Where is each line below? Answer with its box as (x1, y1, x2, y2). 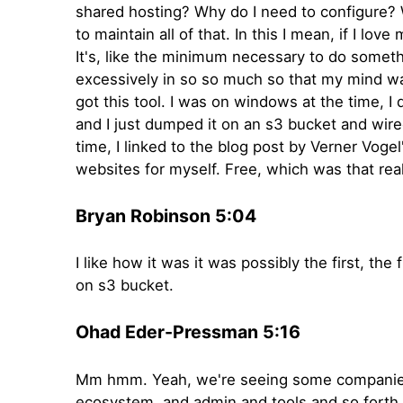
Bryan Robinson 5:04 (76, 205, 256, 228)
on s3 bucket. (76, 276, 174, 295)
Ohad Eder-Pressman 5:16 (76, 321, 300, 344)
